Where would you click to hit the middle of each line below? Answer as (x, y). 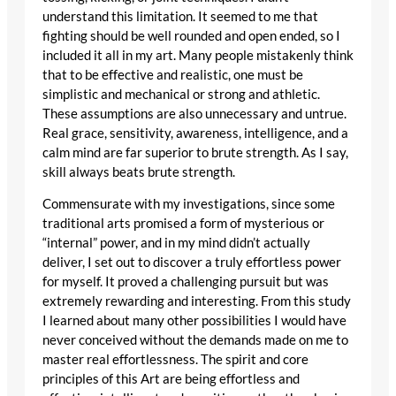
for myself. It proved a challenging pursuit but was (186, 282)
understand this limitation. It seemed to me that (180, 16)
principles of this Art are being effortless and (171, 379)
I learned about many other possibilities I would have (194, 321)
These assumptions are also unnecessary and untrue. (194, 113)
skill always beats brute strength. (139, 171)
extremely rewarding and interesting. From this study (197, 301)
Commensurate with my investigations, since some (189, 204)
